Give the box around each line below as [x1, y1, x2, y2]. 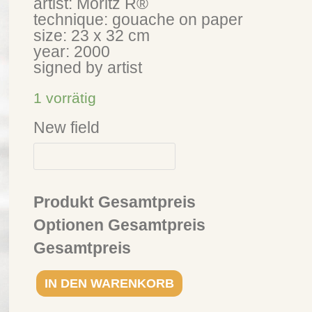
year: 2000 [33, 42, 111, 61]
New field [33, 118, 100, 136]
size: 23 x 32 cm [33, 26, 150, 45]
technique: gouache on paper [33, 10, 244, 29]
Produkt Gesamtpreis [33, 192, 196, 211]
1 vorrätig [33, 89, 97, 106]
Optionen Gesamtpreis [33, 215, 206, 234]
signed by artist [33, 58, 143, 77]
